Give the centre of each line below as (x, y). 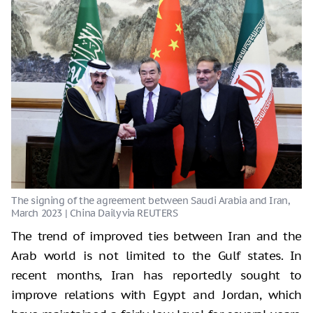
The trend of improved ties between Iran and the (156, 236)
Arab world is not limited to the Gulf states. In (156, 255)
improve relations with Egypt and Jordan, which (156, 294)
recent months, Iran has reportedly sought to (156, 275)
